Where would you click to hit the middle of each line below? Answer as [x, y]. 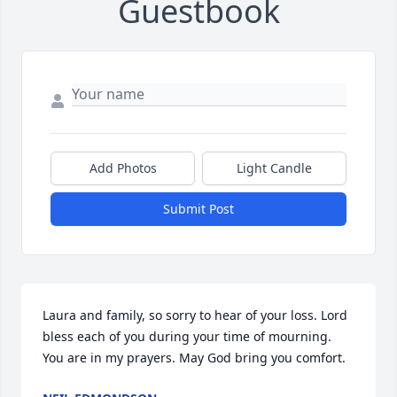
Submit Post [198, 208]
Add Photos [123, 167]
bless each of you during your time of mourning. [187, 336]
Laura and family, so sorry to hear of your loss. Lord [195, 315]
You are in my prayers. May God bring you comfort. [194, 357]
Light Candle [274, 167]
